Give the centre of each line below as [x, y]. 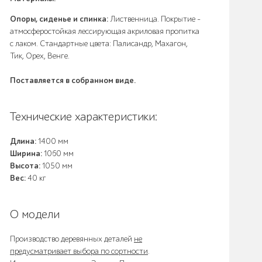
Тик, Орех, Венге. [40, 56]
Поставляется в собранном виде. [73, 80]
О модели [35, 214]
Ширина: [26, 154]
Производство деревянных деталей [72, 239]
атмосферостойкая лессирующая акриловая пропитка [105, 31]
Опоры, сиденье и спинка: [59, 19]
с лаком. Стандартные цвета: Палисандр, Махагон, [99, 44]
